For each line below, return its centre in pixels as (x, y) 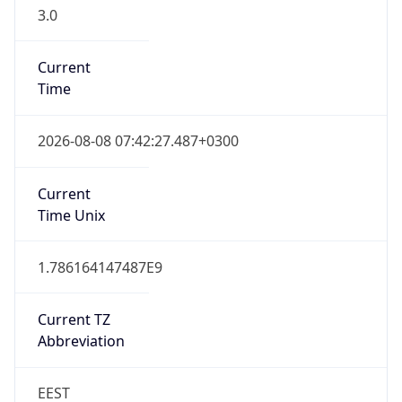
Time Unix (71, 215)
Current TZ (74, 320)
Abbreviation (81, 341)
